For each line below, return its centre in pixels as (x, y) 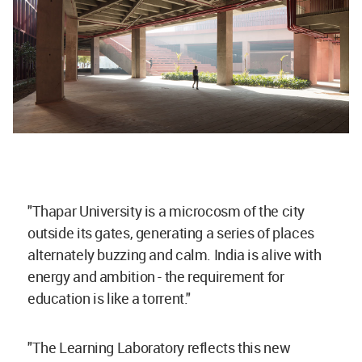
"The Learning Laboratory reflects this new (159, 347)
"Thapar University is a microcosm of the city (166, 210)
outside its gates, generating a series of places (171, 232)
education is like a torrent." (111, 298)
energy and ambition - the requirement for (156, 276)
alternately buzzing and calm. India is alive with (175, 254)
